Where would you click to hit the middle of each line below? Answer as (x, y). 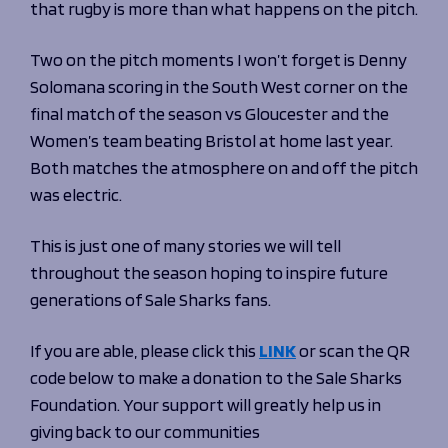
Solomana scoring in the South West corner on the (219, 86)
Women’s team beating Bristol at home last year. (211, 140)
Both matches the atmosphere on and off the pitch (224, 167)
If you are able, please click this (144, 350)
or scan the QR (353, 350)
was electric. (76, 194)
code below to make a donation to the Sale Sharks (216, 377)
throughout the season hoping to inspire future (209, 272)
